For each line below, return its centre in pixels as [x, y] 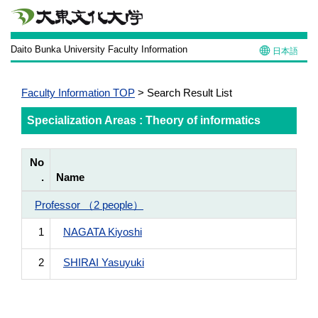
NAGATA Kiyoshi [103, 232]
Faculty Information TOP [78, 93]
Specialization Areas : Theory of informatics [144, 120]
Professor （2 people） [89, 205]
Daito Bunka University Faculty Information [99, 49]
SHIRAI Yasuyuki [104, 262]
